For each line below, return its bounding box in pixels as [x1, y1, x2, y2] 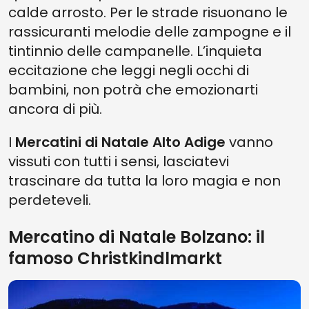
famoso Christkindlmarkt [8, 247, 222, 270]
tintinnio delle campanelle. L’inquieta [8, 41, 262, 61]
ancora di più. [8, 99, 102, 119]
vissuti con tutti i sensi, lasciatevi [8, 152, 229, 171]
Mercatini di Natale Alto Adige [15, 132, 226, 152]
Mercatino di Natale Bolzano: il [8, 226, 265, 248]
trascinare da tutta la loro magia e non [8, 171, 281, 190]
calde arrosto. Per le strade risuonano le [8, 3, 288, 22]
